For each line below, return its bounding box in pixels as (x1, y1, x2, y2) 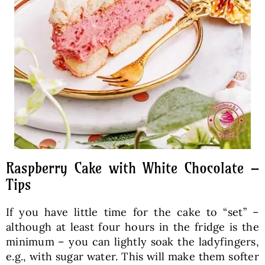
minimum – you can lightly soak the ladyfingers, (5, 234, 260, 248)
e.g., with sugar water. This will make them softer (5, 249, 260, 263)
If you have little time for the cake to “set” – (5, 205, 260, 219)
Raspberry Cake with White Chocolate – (5, 159, 260, 177)
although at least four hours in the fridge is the (5, 219, 260, 234)
